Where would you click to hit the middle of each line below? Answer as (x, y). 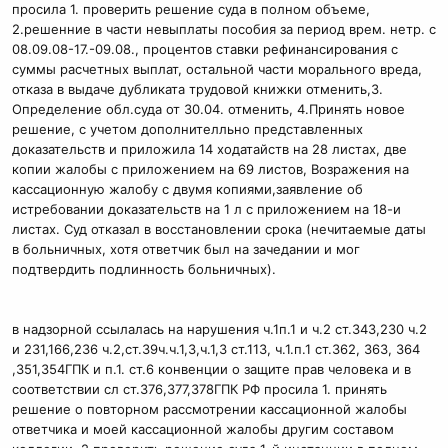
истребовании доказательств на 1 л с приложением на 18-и (206, 208)
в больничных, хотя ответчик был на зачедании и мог (186, 248)
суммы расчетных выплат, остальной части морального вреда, (217, 68)
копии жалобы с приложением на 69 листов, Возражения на (210, 168)
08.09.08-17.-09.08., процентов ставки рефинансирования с (205, 48)
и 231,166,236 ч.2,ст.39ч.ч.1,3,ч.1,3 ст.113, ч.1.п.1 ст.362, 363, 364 (216, 348)
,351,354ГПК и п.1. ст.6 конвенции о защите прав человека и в (211, 368)
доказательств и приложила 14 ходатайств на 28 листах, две (209, 148)
